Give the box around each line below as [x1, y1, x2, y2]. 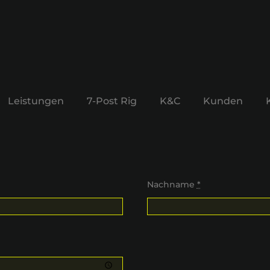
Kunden [203, 95, 243, 107]
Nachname [146, 179, 197, 190]
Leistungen [8, 95, 64, 107]
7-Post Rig [87, 95, 137, 107]
